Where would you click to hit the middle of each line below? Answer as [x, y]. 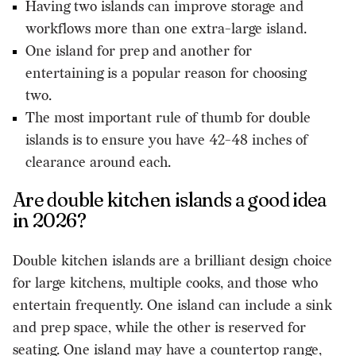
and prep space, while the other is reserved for [159, 327]
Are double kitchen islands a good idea [170, 199]
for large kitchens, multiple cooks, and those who [165, 283]
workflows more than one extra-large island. [166, 29]
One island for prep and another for [139, 51]
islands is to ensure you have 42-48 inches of [166, 140]
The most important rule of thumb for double [168, 118]
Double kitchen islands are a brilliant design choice [172, 261]
